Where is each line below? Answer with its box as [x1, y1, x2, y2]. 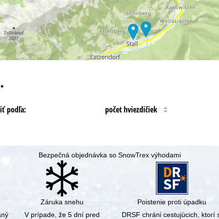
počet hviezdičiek [105, 104, 157, 115]
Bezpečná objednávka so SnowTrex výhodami [38, 151, 181, 159]
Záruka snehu [40, 198, 84, 206]
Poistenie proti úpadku [137, 198, 207, 206]
